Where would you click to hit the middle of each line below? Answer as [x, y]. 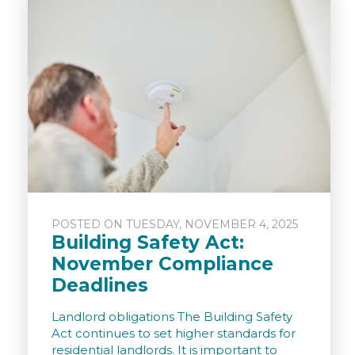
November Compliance [162, 264]
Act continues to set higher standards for [174, 334]
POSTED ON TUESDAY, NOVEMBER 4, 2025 [175, 225]
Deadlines [100, 286]
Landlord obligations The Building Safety [172, 317]
